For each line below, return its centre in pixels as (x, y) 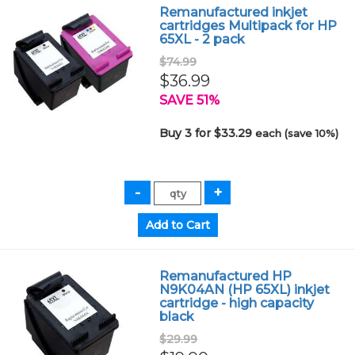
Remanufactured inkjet (234, 12)
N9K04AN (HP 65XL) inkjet (245, 290)
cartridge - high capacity (237, 303)
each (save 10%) (297, 133)
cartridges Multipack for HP (248, 26)
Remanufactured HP (226, 276)
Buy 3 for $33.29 (208, 133)
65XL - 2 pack (202, 39)
